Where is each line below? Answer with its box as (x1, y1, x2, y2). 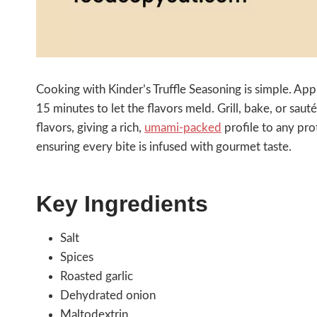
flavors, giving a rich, (36, 121, 144, 134)
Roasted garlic (60, 270, 133, 282)
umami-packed (144, 121, 221, 134)
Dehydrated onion (60, 289, 156, 301)
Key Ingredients (36, 190, 208, 217)
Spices (60, 250, 93, 263)
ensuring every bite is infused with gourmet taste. (36, 140, 292, 153)
